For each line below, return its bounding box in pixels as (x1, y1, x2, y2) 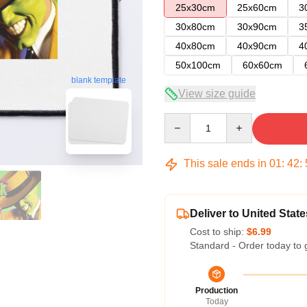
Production (195, 286, 238, 295)
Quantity (164, 114, 200, 125)
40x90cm (237, 40, 277, 51)
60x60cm (243, 60, 282, 71)
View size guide (178, 88, 256, 99)
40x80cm (175, 40, 215, 51)
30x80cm (175, 21, 215, 32)
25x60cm (237, 2, 277, 13)
